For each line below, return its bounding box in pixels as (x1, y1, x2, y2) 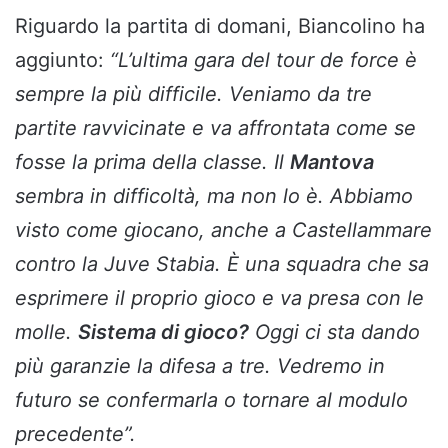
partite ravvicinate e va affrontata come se (15, 115, 416, 140)
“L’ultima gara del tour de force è (110, 47, 417, 72)
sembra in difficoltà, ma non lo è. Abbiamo (15, 183, 413, 208)
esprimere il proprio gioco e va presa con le (15, 285, 424, 310)
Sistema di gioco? (78, 319, 249, 344)
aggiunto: (15, 47, 110, 72)
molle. (15, 319, 78, 344)
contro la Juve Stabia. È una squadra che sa (15, 251, 429, 276)
